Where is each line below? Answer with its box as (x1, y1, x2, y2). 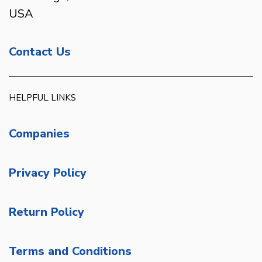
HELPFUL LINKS (9, 92, 76, 104)
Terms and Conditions (9, 243, 132, 259)
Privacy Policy (9, 164, 87, 181)
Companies (9, 125, 70, 142)
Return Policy (9, 204, 84, 220)
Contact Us (9, 43, 71, 60)
